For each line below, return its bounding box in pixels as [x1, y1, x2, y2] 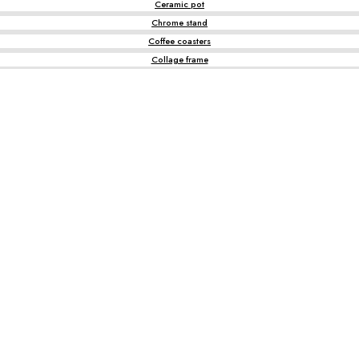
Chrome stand [151, 16, 208, 29]
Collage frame [151, 53, 208, 66]
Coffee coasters [148, 34, 211, 47]
